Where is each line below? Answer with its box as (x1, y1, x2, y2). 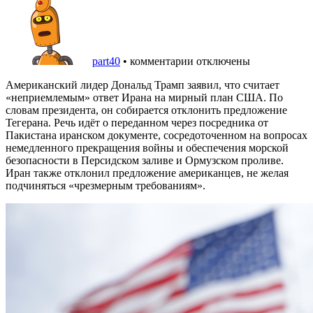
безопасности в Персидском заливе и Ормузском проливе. (6, 154, 284, 166)
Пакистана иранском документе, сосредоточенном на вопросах (6, 129, 307, 141)
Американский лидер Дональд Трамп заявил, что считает (6, 78, 279, 91)
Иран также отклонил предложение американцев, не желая (6, 166, 289, 179)
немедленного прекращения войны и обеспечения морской (6, 141, 289, 154)
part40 (92, 54, 120, 67)
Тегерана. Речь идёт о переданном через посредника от (6, 116, 268, 129)
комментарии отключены (130, 54, 250, 67)
